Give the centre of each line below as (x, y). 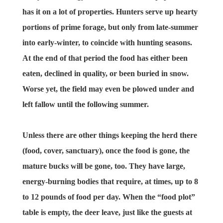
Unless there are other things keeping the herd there (110, 135)
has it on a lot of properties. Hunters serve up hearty (110, 11)
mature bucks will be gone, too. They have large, (104, 166)
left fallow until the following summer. (86, 104)
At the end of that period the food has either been (105, 58)
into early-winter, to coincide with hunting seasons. (107, 42)
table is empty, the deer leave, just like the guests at (107, 212)
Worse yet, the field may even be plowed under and (108, 89)
